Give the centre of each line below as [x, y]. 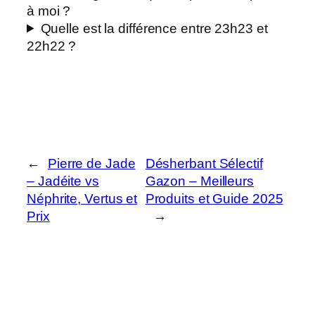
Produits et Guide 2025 [214, 199]
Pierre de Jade [91, 164]
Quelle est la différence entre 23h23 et [154, 28]
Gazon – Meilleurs [199, 181]
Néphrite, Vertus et [82, 199]
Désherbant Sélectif [204, 164]
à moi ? [49, 11]
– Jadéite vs [63, 181]
